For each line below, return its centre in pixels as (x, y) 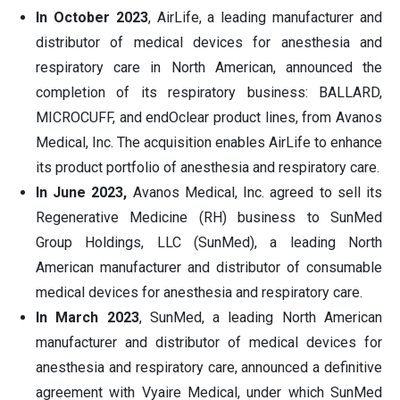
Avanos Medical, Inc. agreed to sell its (255, 193)
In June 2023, (82, 193)
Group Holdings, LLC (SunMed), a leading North (209, 243)
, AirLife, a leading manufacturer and (265, 18)
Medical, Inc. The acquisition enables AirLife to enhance (209, 143)
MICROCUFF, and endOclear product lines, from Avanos (209, 118)
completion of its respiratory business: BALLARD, (209, 93)
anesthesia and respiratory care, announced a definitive (209, 368)
